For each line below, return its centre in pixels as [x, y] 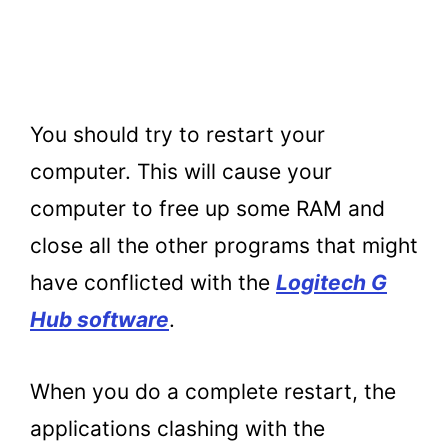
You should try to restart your [177, 134]
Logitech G [331, 282]
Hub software [99, 319]
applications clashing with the [177, 429]
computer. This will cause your [181, 171]
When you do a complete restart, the [213, 392]
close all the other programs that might [224, 245]
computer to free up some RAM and [207, 208]
